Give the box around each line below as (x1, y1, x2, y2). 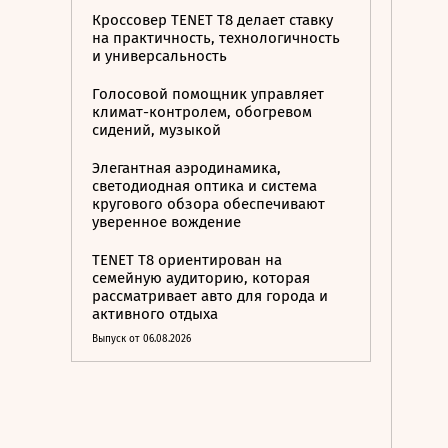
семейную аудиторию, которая (92, 269, 310, 287)
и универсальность (92, 47, 227, 65)
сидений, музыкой (92, 121, 221, 139)
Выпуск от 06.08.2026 (92, 333, 191, 345)
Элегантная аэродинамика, (92, 159, 281, 177)
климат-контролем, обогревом (92, 103, 312, 121)
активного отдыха (92, 305, 218, 323)
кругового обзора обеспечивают (92, 195, 325, 213)
